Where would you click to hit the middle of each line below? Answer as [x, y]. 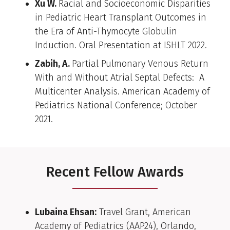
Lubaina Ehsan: [66, 212]
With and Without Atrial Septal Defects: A [120, 78]
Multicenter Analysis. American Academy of [122, 92]
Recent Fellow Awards [115, 172]
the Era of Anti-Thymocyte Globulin [106, 32]
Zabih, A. [53, 64]
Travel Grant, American [144, 212]
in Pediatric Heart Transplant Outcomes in [121, 18]
